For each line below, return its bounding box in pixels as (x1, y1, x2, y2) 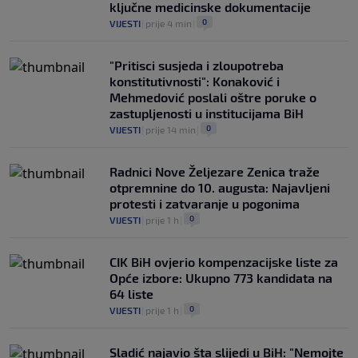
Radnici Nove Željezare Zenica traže (109, 164, 320, 180)
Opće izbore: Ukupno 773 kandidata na (109, 270, 332, 286)
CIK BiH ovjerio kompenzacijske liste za (109, 254, 338, 270)
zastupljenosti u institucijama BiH (109, 105, 304, 121)
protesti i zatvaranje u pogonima (109, 196, 300, 212)
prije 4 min (145, 18, 192, 30)
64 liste (109, 286, 153, 302)
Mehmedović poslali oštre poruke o (109, 89, 316, 105)
